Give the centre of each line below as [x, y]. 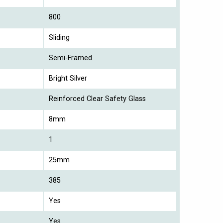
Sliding [59, 37]
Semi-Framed [70, 58]
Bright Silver [68, 78]
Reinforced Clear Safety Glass [97, 99]
